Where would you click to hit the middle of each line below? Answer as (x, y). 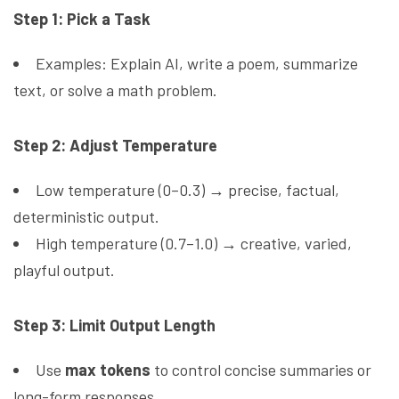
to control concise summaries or (261, 370)
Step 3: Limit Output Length (114, 326)
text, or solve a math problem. (115, 90)
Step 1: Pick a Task (82, 19)
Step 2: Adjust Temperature (115, 146)
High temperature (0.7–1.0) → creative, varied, (194, 244)
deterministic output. (86, 217)
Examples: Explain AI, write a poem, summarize (197, 64)
